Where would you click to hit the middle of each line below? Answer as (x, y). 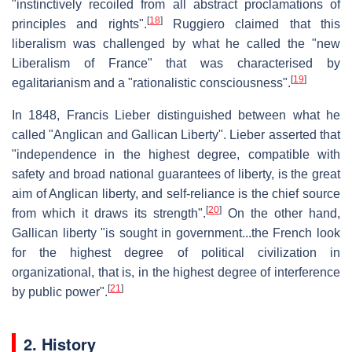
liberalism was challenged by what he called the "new (176, 43)
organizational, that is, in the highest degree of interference (176, 272)
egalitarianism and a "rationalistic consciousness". (151, 82)
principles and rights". (79, 24)
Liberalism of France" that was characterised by (176, 63)
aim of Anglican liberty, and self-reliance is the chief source (176, 193)
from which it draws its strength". (109, 213)
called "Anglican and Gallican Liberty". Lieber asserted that (176, 134)
